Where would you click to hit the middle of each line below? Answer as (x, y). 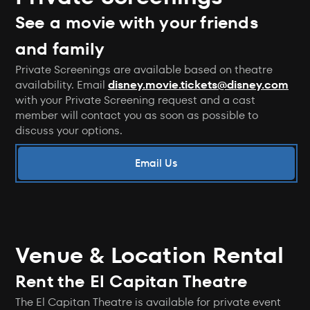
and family (60, 49)
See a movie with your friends (137, 23)
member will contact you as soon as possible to (137, 116)
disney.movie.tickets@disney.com (198, 85)
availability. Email (62, 85)
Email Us (156, 163)
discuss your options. (69, 131)
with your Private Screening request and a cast (135, 100)
